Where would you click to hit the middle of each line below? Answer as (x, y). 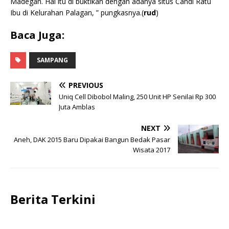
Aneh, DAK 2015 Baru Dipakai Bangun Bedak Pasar (92, 139)
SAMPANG (52, 60)
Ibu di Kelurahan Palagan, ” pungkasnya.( (77, 12)
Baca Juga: (37, 35)
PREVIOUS (86, 85)
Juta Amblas (77, 107)
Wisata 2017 (152, 150)
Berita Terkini (53, 199)
